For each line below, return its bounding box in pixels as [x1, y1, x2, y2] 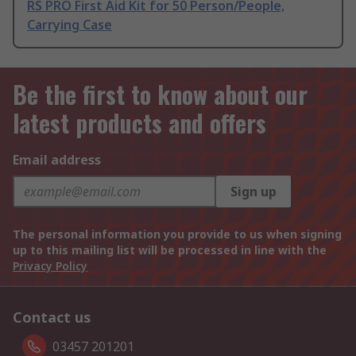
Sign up [230, 183, 277, 201]
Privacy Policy [13, 258, 87, 274]
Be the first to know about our [13, 76, 308, 113]
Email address [13, 151, 101, 169]
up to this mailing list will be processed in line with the [13, 242, 327, 258]
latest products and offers [13, 105, 266, 141]
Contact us [13, 308, 91, 327]
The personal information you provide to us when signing [13, 226, 342, 242]
